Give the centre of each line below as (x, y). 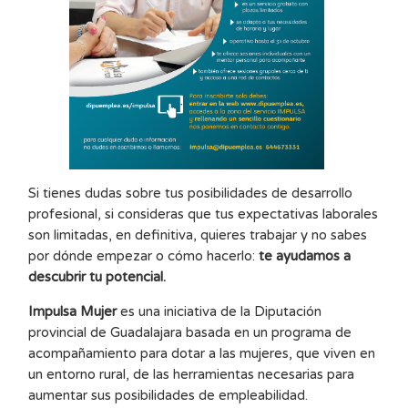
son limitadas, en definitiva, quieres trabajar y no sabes (198, 235)
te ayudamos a (305, 255)
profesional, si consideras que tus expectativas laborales (204, 214)
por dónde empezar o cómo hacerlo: (144, 255)
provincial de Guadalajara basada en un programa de (190, 332)
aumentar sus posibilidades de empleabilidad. (168, 395)
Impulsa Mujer (73, 311)
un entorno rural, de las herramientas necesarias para (192, 374)
